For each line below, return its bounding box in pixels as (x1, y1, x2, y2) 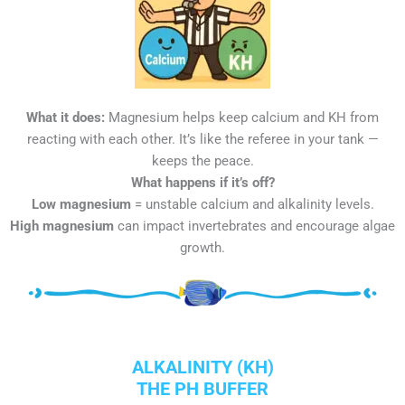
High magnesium (10, 218, 114, 235)
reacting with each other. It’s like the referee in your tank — (26, 131, 379, 148)
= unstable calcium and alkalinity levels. (130, 196, 374, 213)
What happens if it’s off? (130, 174, 275, 192)
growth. (180, 240, 225, 257)
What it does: (26, 109, 105, 127)
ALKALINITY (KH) (131, 355, 274, 378)
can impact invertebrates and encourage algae (114, 218, 395, 235)
